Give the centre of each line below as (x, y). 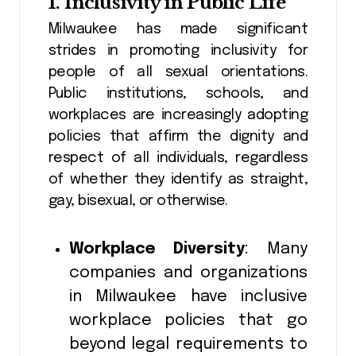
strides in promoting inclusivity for (178, 51)
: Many (276, 250)
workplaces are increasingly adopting (178, 116)
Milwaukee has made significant (178, 30)
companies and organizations (188, 273)
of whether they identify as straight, (178, 180)
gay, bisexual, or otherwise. (138, 201)
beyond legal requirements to (188, 345)
